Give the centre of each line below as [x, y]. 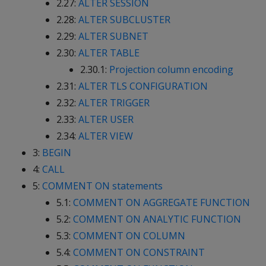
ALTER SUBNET [113, 36]
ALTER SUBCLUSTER [124, 20]
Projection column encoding [171, 69]
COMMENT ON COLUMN [129, 236]
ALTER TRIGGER [114, 103]
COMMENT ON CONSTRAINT [139, 252]
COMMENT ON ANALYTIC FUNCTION [157, 219]
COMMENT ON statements [102, 186]
